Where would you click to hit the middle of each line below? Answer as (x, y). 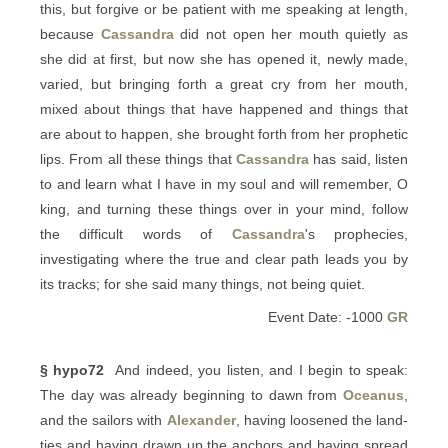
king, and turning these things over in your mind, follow (224, 209)
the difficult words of (136, 234)
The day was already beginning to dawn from (191, 395)
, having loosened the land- (321, 420)
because (70, 34)
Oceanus (373, 395)
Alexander (201, 420)
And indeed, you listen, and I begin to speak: (256, 370)
